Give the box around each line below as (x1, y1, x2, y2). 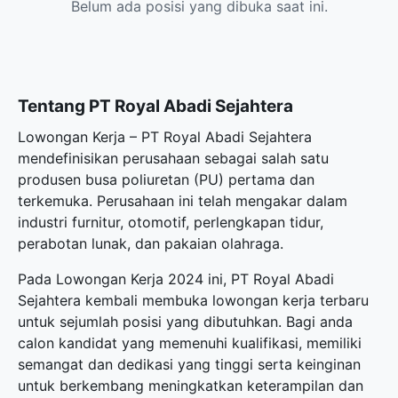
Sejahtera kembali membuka (18, 291, 212, 309)
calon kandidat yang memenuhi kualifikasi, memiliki (18, 334, 362, 352)
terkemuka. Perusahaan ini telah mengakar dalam (18, 192, 347, 210)
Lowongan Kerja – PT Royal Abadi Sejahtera (18, 128, 312, 146)
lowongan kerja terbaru (212, 291, 369, 309)
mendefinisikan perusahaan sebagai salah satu (18, 149, 329, 167)
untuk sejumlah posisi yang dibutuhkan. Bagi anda (18, 313, 353, 330)
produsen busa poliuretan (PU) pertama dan (18, 171, 314, 188)
